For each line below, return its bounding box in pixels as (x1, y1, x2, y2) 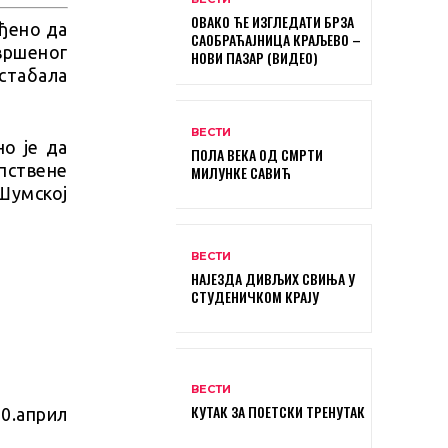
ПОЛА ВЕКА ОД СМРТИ (191, 144, 323, 166)
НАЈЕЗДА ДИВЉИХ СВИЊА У (191, 268, 355, 290)
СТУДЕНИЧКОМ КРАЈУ (191, 286, 319, 308)
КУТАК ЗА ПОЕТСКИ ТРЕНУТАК (191, 401, 365, 423)
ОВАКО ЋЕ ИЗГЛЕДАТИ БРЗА (191, 10, 354, 32)
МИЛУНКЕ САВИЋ (191, 162, 291, 184)
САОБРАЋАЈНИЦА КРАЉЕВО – (191, 28, 361, 50)
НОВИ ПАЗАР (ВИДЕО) (191, 46, 318, 68)
